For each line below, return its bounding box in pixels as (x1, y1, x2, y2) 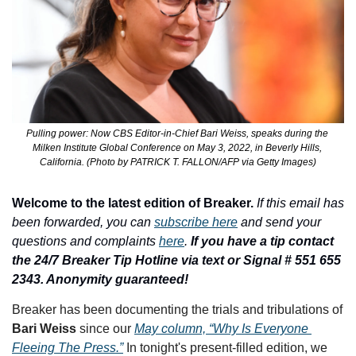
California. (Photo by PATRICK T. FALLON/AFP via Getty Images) (40, 157, 316, 168)
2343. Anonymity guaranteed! (12, 273, 188, 287)
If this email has (257, 196, 344, 211)
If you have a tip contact (191, 234, 334, 249)
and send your (238, 215, 321, 230)
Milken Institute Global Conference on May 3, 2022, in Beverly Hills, (32, 142, 322, 154)
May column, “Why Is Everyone (134, 322, 308, 336)
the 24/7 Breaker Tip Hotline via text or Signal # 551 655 (12, 253, 341, 268)
